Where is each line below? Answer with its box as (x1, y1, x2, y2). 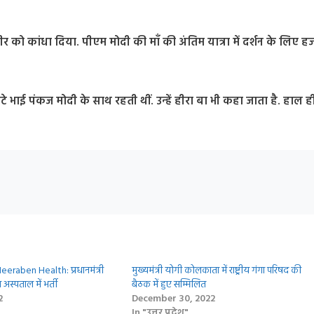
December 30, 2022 (131, 291, 215, 308)
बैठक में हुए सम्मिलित (131, 277, 206, 294)
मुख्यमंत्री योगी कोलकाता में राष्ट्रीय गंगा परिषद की (131, 263, 301, 280)
